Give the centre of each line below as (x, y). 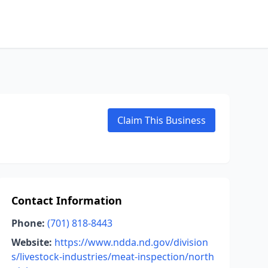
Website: (31, 242)
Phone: (28, 223)
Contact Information (66, 200)
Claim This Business (162, 120)
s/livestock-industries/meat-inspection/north (112, 257)
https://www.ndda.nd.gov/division (131, 242)
